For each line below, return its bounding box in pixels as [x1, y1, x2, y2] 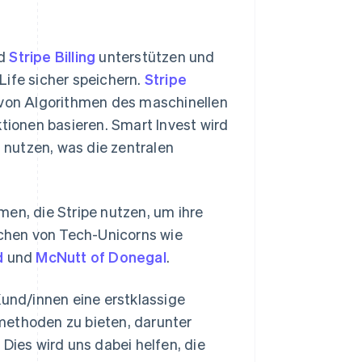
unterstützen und [95, 47, 215, 66]
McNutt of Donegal [36, 247, 166, 267]
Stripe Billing [9, 47, 96, 66]
